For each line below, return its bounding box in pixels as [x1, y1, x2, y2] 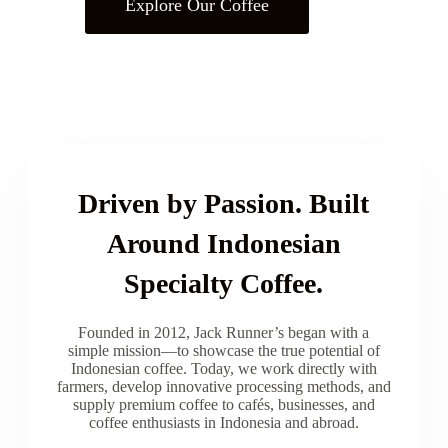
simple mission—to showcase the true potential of [67, 342, 380, 359]
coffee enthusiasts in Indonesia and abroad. [88, 414, 359, 431]
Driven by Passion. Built [78, 188, 370, 219]
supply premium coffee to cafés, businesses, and [72, 396, 375, 413]
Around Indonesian [106, 228, 341, 259]
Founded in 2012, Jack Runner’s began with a [78, 324, 370, 341]
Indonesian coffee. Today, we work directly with [70, 360, 377, 377]
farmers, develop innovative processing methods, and [56, 378, 391, 395]
